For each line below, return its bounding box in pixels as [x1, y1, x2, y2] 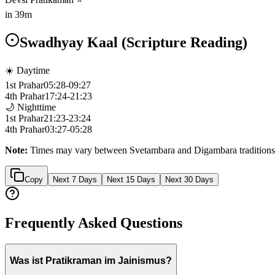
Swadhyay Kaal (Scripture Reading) [20, 34, 247, 50]
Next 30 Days [165, 174, 214, 184]
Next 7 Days [53, 174, 97, 184]
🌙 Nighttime [5, 101, 56, 112]
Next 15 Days [107, 174, 155, 184]
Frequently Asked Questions [5, 215, 182, 231]
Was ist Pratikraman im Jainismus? [10, 255, 172, 266]
